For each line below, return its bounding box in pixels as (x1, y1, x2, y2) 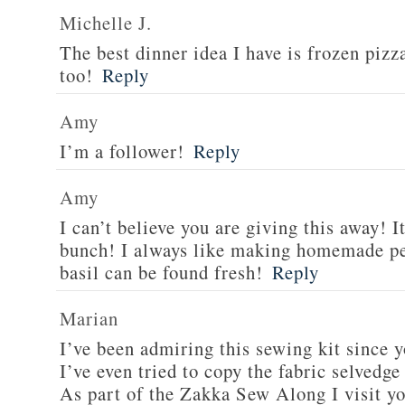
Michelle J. (60, 10, 152, 35)
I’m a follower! (60, 138, 184, 164)
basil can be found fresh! (60, 259, 263, 285)
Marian (60, 306, 118, 331)
